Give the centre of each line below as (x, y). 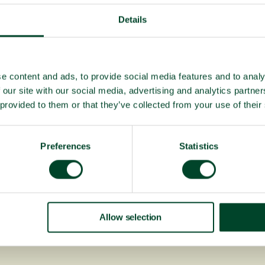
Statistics (199, 146)
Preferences (66, 146)
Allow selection (131, 217)
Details (132, 20)
